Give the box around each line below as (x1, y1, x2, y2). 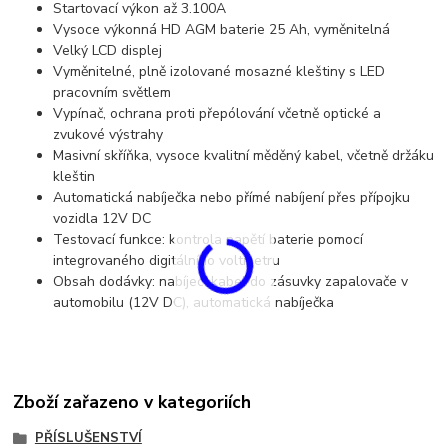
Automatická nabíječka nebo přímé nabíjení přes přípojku (53, 187, 411, 207)
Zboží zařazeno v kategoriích (13, 390, 252, 415)
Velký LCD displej (53, 40, 163, 60)
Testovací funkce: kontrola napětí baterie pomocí (53, 229, 364, 249)
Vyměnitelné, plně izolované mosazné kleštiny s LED (53, 61, 386, 81)
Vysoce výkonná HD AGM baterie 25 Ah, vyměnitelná (53, 19, 391, 39)
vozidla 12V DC (53, 208, 152, 228)
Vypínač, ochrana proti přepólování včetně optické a (53, 103, 382, 123)
